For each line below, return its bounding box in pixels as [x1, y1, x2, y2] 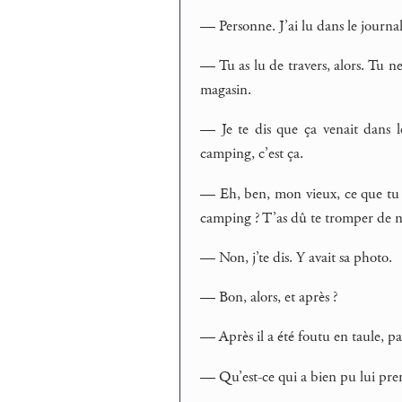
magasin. [200, 79, 252, 100]
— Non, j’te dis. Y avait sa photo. [200, 247, 393, 267]
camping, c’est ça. [200, 144, 304, 164]
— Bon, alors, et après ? [200, 287, 338, 308]
